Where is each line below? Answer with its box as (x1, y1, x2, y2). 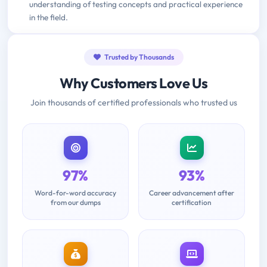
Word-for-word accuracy (35, 188, 116, 198)
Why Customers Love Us (59, 74, 208, 92)
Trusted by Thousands (103, 52, 174, 62)
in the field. (29, 12, 68, 23)
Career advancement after (149, 188, 234, 198)
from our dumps (50, 198, 101, 207)
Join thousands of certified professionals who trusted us (30, 97, 237, 108)
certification (172, 198, 212, 207)
